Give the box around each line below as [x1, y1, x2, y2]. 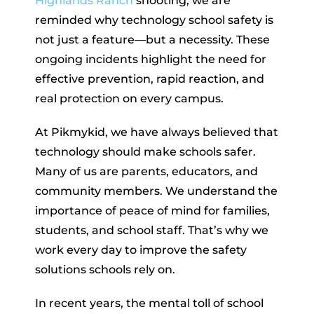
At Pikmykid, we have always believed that [35, 125, 278, 139]
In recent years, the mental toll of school [35, 296, 264, 310]
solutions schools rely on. [35, 262, 175, 276]
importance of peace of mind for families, [35, 203, 270, 217]
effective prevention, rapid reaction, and [35, 71, 264, 86]
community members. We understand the [35, 184, 278, 198]
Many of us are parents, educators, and [35, 164, 258, 178]
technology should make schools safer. [35, 144, 256, 158]
